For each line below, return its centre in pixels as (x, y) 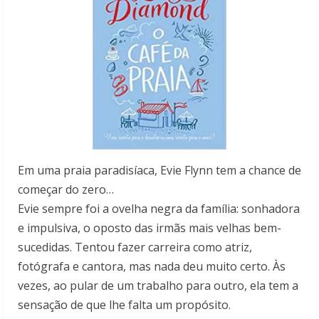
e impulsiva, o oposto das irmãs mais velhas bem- (150, 228)
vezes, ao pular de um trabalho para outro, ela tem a (158, 286)
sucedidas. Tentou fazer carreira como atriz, (135, 247)
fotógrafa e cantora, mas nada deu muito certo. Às (152, 267)
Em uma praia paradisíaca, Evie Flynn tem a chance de (159, 171)
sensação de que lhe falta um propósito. (124, 305)
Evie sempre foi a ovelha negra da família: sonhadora (159, 209)
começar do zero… (66, 190)
